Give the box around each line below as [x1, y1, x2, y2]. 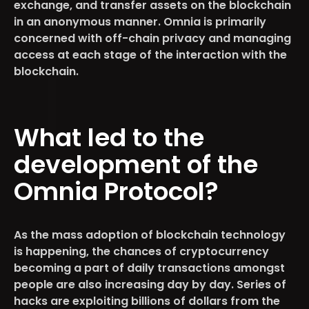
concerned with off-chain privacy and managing [14, 30, 291, 46]
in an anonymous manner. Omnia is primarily [14, 13, 266, 30]
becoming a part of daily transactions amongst [14, 259, 285, 276]
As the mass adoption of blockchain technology [14, 226, 286, 243]
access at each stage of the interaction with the [14, 46, 287, 63]
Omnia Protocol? [14, 173, 219, 209]
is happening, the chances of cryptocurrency [14, 243, 269, 259]
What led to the [14, 119, 204, 155]
